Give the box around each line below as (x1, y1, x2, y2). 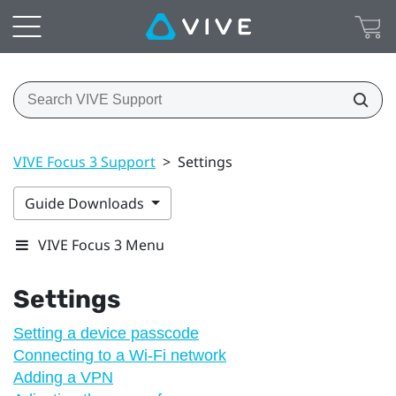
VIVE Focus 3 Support (13, 151, 156, 171)
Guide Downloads (25, 193, 148, 213)
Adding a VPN (13, 368, 113, 386)
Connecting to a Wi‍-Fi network (13, 346, 226, 364)
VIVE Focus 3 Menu (38, 234, 164, 255)
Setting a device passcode (13, 324, 199, 342)
